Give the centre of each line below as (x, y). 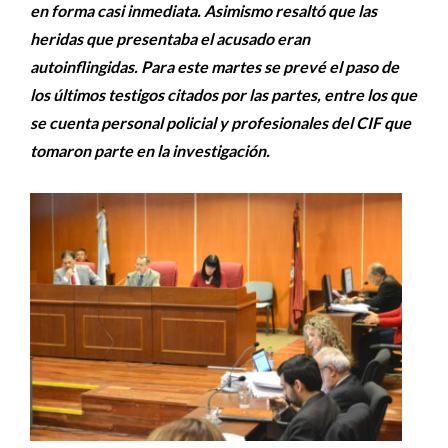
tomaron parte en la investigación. (150, 150)
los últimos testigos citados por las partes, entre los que (223, 94)
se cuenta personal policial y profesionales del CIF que (220, 122)
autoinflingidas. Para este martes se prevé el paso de (214, 66)
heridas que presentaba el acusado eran (170, 38)
